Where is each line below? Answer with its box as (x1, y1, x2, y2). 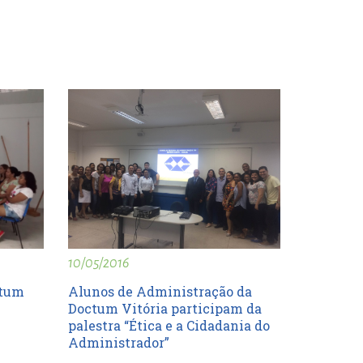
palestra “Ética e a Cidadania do (67, 317, 270, 335)
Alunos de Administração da (67, 283, 252, 301)
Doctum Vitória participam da (67, 300, 262, 318)
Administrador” (67, 334, 169, 352)
